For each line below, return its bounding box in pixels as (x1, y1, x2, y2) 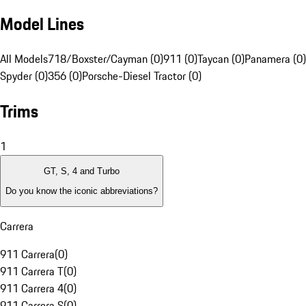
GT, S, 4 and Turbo (44, 166, 120, 177)
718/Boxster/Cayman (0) (48, 51, 163, 68)
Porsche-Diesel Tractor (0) (82, 68, 201, 85)
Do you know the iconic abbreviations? (5, 185, 158, 196)
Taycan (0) (197, 51, 245, 68)
